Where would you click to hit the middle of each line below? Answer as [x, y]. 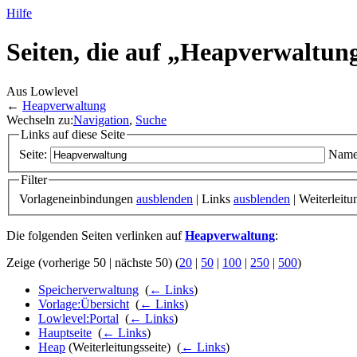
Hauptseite [65, 333]
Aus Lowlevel [42, 91]
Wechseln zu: [40, 120]
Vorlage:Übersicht [84, 304]
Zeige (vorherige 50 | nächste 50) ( [93, 263]
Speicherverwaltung [88, 290]
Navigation [101, 120]
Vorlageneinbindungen [78, 199]
